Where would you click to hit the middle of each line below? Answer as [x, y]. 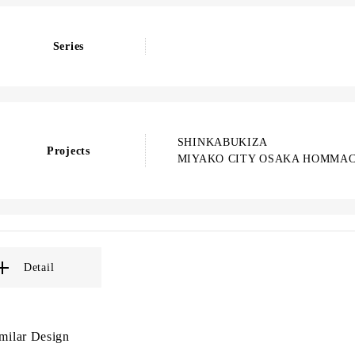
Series [68, 46]
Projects [69, 151]
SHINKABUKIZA [223, 142]
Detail [39, 267]
